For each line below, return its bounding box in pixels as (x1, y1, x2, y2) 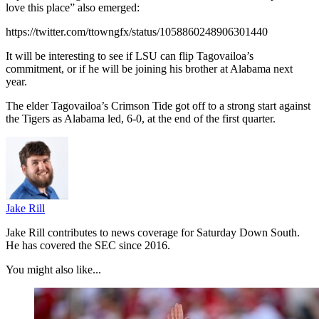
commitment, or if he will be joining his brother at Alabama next (6, 62, 293, 75)
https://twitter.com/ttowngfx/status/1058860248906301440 (6, 25, 268, 38)
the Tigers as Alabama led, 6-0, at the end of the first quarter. (6, 112, 276, 125)
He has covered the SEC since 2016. (6, 239, 170, 251)
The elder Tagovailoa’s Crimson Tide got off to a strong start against (6, 99, 310, 112)
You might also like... (6, 263, 101, 276)
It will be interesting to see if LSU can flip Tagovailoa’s (6, 49, 253, 62)
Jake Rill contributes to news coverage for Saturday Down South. (6, 226, 300, 239)
